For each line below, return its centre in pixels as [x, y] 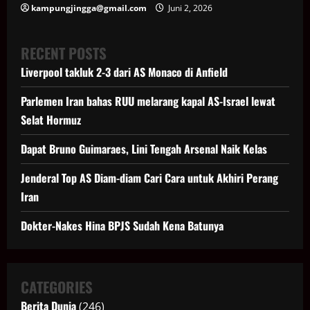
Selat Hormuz [51, 120]
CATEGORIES [57, 287]
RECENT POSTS [64, 53]
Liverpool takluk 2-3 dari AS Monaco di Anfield [124, 72]
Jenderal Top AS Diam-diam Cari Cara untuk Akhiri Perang [149, 178]
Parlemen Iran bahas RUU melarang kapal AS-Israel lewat [148, 101]
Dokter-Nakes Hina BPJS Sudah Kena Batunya [122, 226]
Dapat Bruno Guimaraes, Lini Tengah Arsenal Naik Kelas [144, 149]
